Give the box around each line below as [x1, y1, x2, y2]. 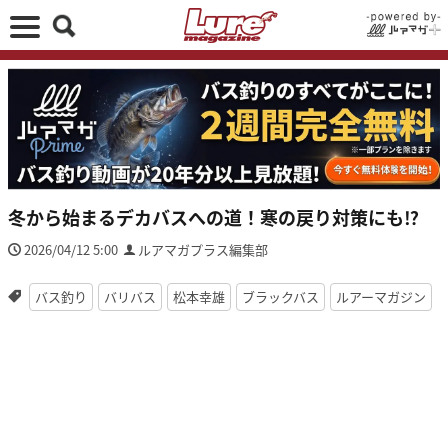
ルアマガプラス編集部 [138, 239, 268, 259]
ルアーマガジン [335, 286, 426, 306]
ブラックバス [241, 286, 319, 306]
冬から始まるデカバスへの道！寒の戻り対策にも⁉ [8, 203, 419, 230]
